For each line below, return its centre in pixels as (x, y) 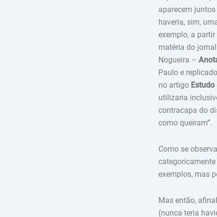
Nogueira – (178, 60)
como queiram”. (185, 123)
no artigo (175, 85)
